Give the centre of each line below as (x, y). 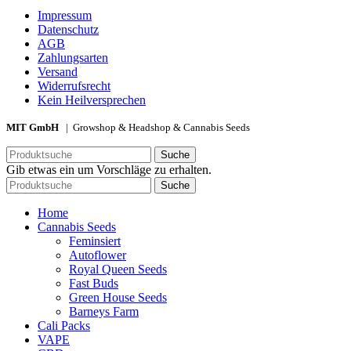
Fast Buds (94, 283)
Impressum (65, 15)
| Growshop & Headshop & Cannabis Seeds (154, 127)
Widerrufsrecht (74, 85)
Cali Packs (64, 325)
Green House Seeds (118, 297)
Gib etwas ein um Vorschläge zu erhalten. (109, 169)
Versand (58, 71)
